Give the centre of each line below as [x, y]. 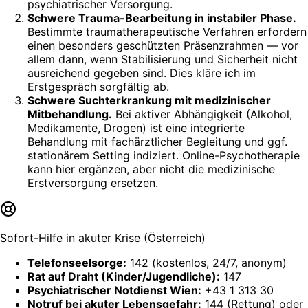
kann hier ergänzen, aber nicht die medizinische [151, 169]
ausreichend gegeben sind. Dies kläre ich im [142, 73]
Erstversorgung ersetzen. [93, 183]
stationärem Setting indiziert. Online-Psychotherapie [164, 155]
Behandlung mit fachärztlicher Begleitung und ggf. [157, 141]
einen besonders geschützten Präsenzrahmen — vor [163, 45]
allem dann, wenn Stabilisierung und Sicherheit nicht [163, 59]
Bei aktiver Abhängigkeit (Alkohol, [202, 114]
